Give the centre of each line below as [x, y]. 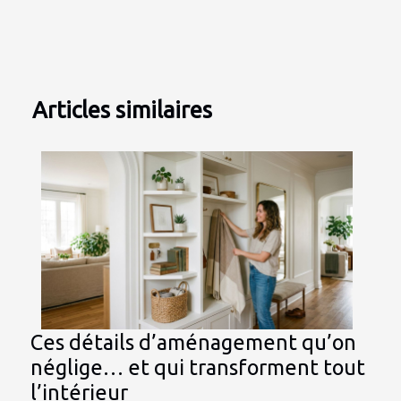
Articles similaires [122, 109]
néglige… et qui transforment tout [198, 367]
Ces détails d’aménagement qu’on [193, 342]
